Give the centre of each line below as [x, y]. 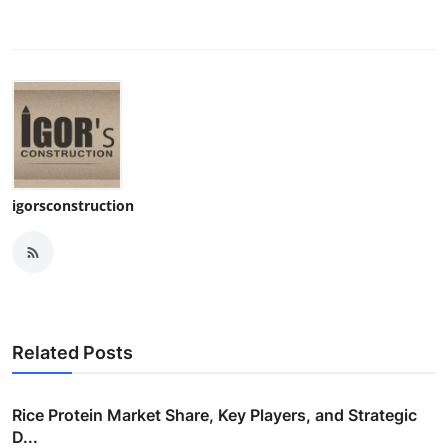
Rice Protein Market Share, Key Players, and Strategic [214, 415]
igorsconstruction [73, 206]
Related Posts [72, 353]
